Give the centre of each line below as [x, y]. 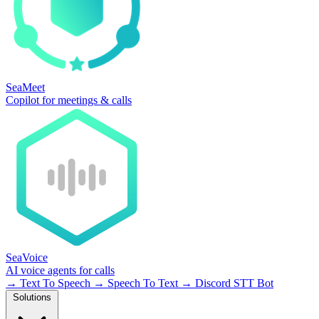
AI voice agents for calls [60, 270]
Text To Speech [55, 283]
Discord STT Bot [233, 283]
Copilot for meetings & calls [69, 100]
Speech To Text [143, 283]
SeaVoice [27, 257]
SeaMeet [25, 87]
